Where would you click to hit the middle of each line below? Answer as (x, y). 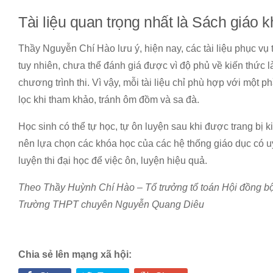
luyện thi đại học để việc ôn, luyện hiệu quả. (113, 161)
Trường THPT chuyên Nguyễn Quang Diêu (111, 205)
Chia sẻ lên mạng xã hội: (75, 255)
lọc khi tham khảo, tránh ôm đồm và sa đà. (109, 100)
